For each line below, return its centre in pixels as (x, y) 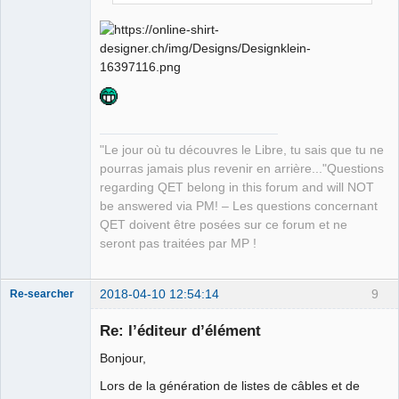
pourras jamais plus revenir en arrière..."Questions (242, 168)
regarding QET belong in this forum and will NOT (237, 187)
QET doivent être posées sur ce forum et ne (224, 224)
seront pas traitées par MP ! (178, 243)
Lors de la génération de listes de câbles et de (230, 386)
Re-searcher (42, 293)
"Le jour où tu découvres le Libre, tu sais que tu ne (242, 150)
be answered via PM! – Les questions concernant (239, 206)
